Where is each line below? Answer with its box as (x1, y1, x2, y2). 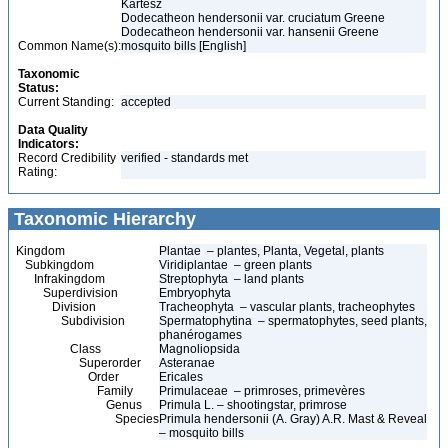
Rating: (18, 165, 57, 179)
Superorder (16, 356, 141, 370)
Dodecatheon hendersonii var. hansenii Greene (121, 25, 379, 39)
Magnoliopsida (159, 342, 243, 356)
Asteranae (159, 356, 218, 370)
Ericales (159, 370, 206, 384)
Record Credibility (18, 151, 116, 165)
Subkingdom (16, 258, 94, 272)
